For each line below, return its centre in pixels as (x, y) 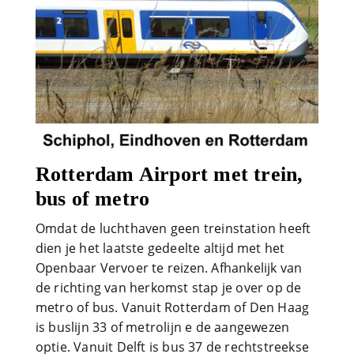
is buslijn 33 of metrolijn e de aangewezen (162, 328)
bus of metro (92, 199)
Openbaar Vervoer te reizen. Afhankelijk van (169, 268)
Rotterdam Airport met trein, (169, 175)
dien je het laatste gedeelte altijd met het (160, 249)
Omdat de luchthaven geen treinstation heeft (173, 229)
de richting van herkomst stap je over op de (168, 288)
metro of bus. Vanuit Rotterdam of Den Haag (172, 308)
